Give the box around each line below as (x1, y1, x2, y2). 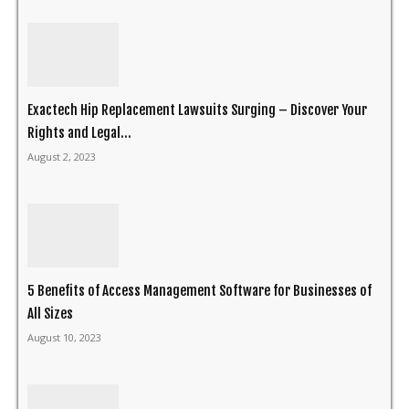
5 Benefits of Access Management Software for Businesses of (27, 281, 372, 299)
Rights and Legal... (27, 123, 131, 142)
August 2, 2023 (27, 149, 96, 163)
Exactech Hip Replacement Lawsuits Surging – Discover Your (27, 100, 367, 119)
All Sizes (27, 304, 73, 322)
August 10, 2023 (27, 330, 101, 344)
